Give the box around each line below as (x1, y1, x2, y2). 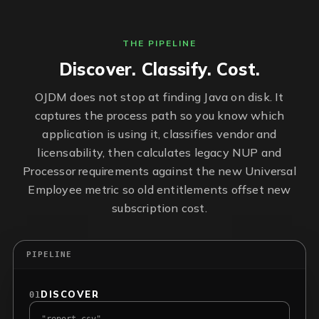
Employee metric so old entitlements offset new (28, 182, 291, 197)
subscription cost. (112, 201, 207, 215)
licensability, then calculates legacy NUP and (37, 145, 282, 159)
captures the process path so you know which (34, 108, 285, 122)
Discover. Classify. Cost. (58, 58, 261, 80)
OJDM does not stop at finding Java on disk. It (35, 90, 284, 104)
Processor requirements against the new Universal (23, 164, 296, 178)
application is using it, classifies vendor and (42, 127, 277, 141)
